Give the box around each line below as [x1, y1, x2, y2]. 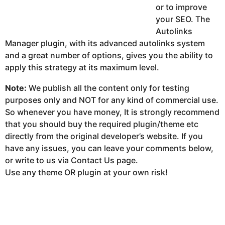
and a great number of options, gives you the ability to [5, 50, 213, 61]
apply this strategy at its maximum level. [5, 62, 159, 73]
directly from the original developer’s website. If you [5, 131, 203, 141]
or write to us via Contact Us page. [5, 155, 138, 165]
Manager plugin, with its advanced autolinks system [5, 38, 205, 49]
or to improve [156, 2, 207, 13]
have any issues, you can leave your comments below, [5, 143, 213, 153]
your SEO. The [156, 14, 210, 25]
